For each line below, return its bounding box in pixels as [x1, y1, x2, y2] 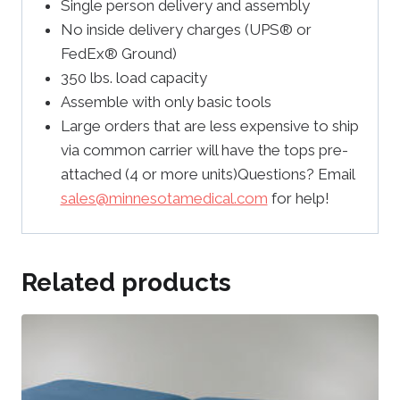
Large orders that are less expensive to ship [60, 116, 359, 135]
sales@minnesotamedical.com [60, 188, 268, 207]
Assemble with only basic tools [60, 92, 271, 111]
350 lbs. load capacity [60, 68, 207, 87]
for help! [267, 188, 329, 207]
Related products [21, 268, 231, 298]
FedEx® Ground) [60, 44, 177, 62]
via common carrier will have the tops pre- [60, 140, 348, 159]
